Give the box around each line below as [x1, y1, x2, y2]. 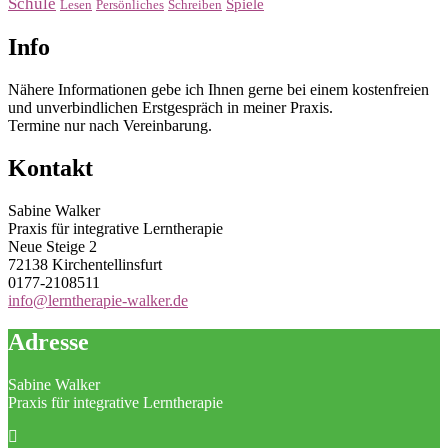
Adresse [8, 329, 89, 356]
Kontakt [8, 154, 93, 181]
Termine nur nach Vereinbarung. [8, 116, 212, 134]
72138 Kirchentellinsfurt [8, 255, 162, 273]
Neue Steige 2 [8, 237, 97, 255]
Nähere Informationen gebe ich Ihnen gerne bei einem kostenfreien [8, 80, 429, 98]
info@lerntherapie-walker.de [8, 291, 188, 309]
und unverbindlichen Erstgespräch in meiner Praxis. [8, 98, 333, 116]
